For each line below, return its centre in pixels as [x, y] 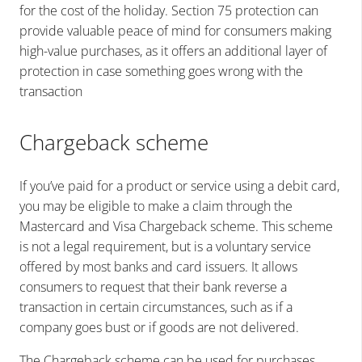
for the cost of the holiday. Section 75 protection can [169, 11]
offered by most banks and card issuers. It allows [158, 267]
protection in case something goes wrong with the [161, 72]
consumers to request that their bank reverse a [153, 287]
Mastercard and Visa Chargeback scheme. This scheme [176, 227]
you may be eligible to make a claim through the [156, 206]
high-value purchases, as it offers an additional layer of [173, 51]
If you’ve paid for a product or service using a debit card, [179, 186]
